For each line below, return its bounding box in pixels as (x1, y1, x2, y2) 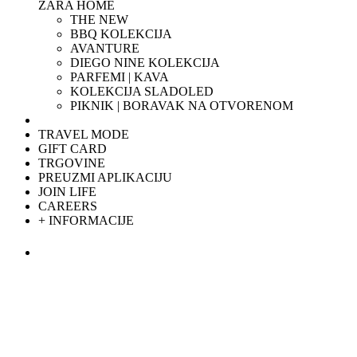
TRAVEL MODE (38, 127, 129, 141)
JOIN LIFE (38, 185, 96, 198)
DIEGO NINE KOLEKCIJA (70, 56, 220, 69)
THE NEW (70, 13, 128, 26)
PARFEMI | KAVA (70, 70, 169, 84)
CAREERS (38, 199, 97, 213)
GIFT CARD (38, 142, 107, 155)
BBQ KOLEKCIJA (70, 27, 172, 41)
